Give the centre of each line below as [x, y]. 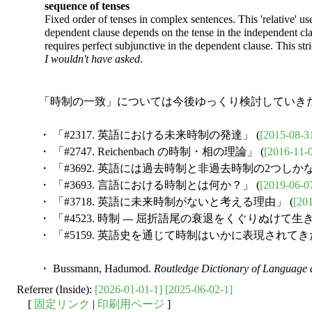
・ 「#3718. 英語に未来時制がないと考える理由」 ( [161, 202]
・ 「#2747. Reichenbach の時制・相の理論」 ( [146, 152]
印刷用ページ [131, 304]
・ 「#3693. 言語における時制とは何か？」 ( [144, 185]
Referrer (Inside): [56, 290]
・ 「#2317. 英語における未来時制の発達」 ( [144, 135]
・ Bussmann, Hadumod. [91, 269]
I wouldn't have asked [92, 59]
